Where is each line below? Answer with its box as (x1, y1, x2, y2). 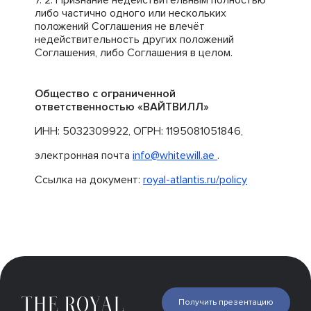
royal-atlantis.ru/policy (143, 173, 247, 187)
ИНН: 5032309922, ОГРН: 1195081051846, (35, 124, 243, 138)
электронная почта (35, 149, 133, 162)
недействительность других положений (35, 33, 234, 47)
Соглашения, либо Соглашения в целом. (35, 46, 233, 60)
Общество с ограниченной (35, 87, 176, 101)
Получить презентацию (178, 297, 274, 308)
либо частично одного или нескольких (35, 6, 226, 20)
